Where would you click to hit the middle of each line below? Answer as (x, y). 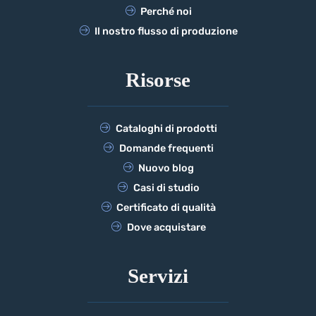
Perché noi (166, 12)
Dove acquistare (166, 228)
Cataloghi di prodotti (166, 129)
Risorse (158, 80)
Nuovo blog (166, 169)
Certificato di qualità (166, 208)
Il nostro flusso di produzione (166, 32)
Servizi (158, 276)
